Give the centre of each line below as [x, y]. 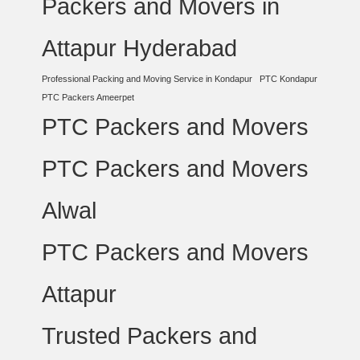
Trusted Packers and [150, 335]
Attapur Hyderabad [140, 48]
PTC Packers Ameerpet [88, 97]
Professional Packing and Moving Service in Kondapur [147, 79]
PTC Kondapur [289, 79]
